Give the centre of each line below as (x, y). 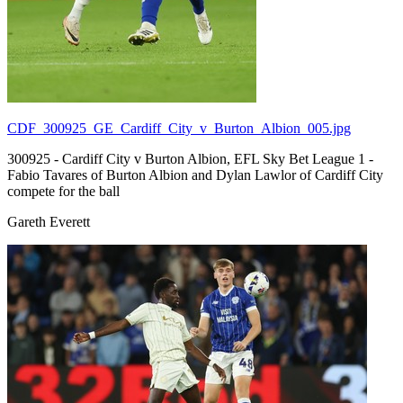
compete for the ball (63, 191)
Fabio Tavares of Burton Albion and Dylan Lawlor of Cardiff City (195, 175)
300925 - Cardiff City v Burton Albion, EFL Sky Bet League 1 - (190, 158)
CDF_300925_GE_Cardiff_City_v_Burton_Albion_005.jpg (179, 128)
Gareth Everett (49, 221)
